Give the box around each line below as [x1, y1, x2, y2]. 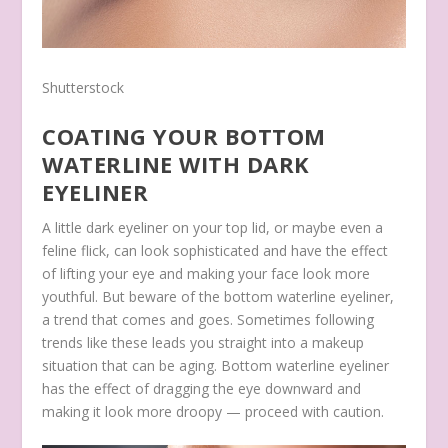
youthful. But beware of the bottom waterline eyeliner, [42, 286, 395, 306]
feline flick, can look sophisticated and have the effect [42, 240, 389, 260]
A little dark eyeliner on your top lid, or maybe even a [42, 217, 384, 237]
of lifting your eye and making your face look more [42, 263, 371, 283]
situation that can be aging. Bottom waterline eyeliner [42, 355, 390, 375]
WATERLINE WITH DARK [42, 148, 310, 179]
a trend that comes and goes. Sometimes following [42, 309, 375, 329]
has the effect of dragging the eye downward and [42, 378, 362, 398]
